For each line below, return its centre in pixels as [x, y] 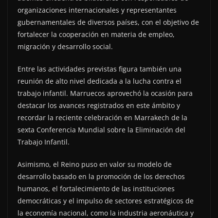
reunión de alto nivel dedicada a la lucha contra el [100, 81]
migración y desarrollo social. [65, 47]
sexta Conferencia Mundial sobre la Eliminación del [101, 130]
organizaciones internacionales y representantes [97, 10]
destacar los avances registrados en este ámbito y [99, 106]
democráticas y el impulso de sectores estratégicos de [106, 201]
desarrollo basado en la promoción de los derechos [101, 177]
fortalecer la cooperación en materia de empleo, [96, 35]
